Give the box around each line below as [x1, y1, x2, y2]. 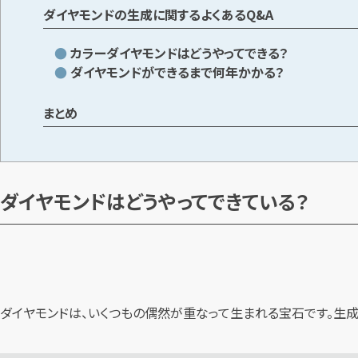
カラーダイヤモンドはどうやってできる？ [70, 42, 289, 62]
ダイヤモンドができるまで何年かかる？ [70, 62, 285, 82]
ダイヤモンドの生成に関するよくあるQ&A [43, 4, 274, 24]
